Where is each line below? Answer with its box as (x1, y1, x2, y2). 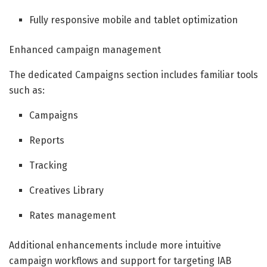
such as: (9, 84, 45, 96)
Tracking (29, 159, 68, 171)
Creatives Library (29, 184, 104, 196)
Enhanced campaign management (9, 44, 161, 55)
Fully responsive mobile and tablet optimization (29, 14, 238, 26)
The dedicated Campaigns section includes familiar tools (9, 69, 258, 80)
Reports (29, 134, 65, 146)
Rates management (29, 209, 116, 221)
